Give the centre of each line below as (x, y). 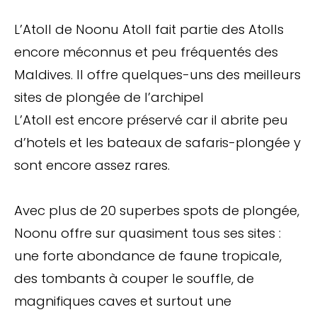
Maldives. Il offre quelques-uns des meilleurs (157, 74)
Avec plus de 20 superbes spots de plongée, (157, 210)
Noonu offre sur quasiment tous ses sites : (148, 233)
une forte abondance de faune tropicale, (148, 255)
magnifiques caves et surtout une (123, 301)
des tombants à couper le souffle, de (134, 278)
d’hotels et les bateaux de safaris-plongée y (157, 142)
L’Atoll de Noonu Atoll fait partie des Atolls (149, 29)
